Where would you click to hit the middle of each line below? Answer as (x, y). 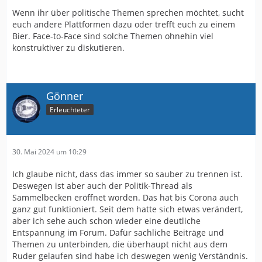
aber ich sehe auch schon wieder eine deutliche (106, 220)
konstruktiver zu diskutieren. (68, 48)
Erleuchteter (70, 109)
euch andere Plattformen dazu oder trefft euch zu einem (124, 25)
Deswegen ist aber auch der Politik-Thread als (102, 185)
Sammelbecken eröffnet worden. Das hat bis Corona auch (125, 197)
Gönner (65, 96)
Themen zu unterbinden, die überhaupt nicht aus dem (120, 244)
